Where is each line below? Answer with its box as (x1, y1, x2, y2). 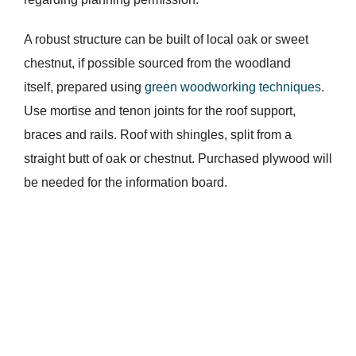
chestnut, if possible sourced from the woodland (23, 56, 291, 71)
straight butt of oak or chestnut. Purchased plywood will (23, 152, 332, 166)
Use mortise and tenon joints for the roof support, (23, 104, 296, 118)
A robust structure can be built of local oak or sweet (23, 33, 308, 47)
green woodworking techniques (144, 80, 321, 95)
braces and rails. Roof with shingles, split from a (23, 128, 292, 142)
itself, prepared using (23, 80, 145, 95)
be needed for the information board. (23, 176, 227, 190)
